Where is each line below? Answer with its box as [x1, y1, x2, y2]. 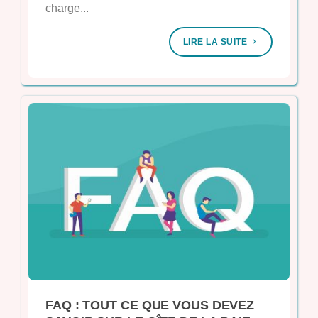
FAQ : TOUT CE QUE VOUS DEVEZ [45, 298, 255, 312]
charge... [45, 2, 89, 14]
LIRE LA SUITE [182, 37, 250, 47]
